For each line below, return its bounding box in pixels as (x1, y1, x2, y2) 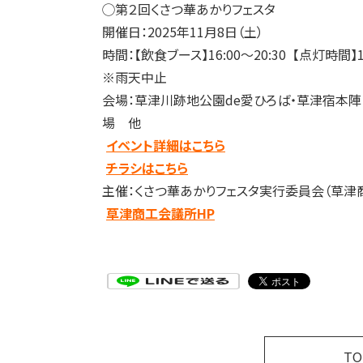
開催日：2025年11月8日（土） (102, 21, 263, 41)
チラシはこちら (106, 157, 188, 177)
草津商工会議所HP (106, 203, 215, 223)
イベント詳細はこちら (106, 135, 225, 155)
